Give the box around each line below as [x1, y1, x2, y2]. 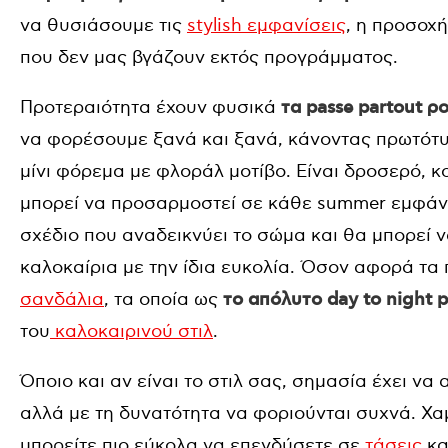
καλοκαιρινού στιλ [50, 321, 213, 342]
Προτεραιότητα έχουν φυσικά [20, 97, 276, 118]
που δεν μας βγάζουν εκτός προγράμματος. [20, 47, 398, 68]
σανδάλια [20, 289, 104, 310]
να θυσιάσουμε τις [20, 15, 187, 36]
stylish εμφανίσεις [187, 15, 346, 36]
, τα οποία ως [104, 289, 218, 310]
